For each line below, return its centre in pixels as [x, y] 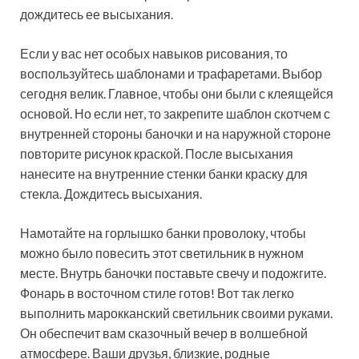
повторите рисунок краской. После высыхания [157, 154]
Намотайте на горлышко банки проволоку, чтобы [163, 233]
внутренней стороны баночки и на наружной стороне [175, 134]
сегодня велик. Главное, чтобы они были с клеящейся [177, 94]
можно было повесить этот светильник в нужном [162, 253]
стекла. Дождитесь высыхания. [111, 194]
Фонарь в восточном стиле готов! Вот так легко [157, 293]
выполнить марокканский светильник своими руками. [176, 313]
